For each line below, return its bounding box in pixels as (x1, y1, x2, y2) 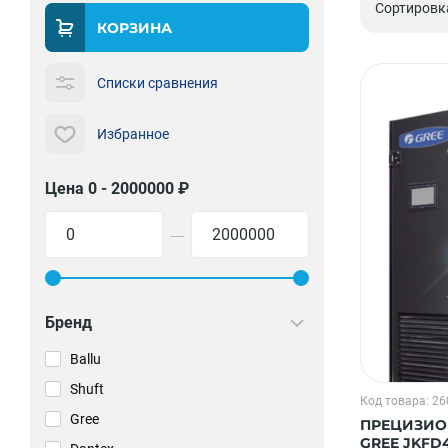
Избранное (97, 125, 169, 142)
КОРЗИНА (97, 18, 172, 37)
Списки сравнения (97, 74, 218, 91)
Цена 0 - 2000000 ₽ (45, 179, 189, 198)
